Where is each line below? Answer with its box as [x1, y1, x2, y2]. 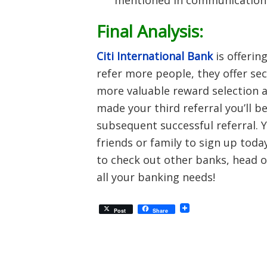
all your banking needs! [97, 170, 215, 184]
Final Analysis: [97, 20, 203, 42]
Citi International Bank [97, 49, 213, 63]
